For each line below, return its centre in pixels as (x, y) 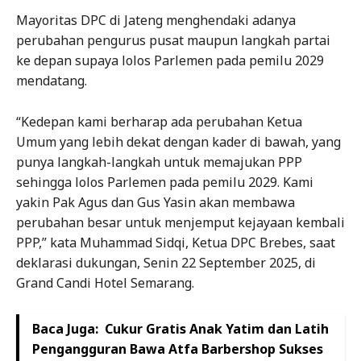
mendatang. (52, 81)
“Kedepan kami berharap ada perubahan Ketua (159, 122)
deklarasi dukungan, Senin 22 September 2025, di (166, 263)
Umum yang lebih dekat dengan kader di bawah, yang (178, 142)
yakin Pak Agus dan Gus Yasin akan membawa (156, 203)
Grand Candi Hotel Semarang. (105, 283)
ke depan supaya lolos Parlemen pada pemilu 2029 (170, 61)
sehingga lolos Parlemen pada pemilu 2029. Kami (165, 183)
